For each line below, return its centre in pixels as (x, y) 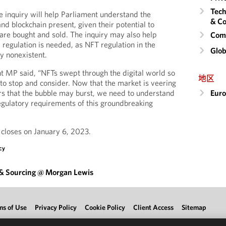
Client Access (153, 207)
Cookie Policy (105, 207)
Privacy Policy (56, 207)
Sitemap (194, 207)
